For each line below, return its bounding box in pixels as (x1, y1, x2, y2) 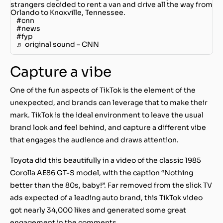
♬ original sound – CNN (16, 39, 99, 49)
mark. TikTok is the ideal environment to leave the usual (10, 110, 204, 119)
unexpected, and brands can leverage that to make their (10, 98, 208, 107)
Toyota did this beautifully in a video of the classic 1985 (10, 155, 201, 165)
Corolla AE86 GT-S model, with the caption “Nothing (10, 168, 193, 177)
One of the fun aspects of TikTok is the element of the (10, 85, 196, 95)
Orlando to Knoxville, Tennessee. (10, 7, 125, 17)
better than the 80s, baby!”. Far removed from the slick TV (10, 180, 212, 190)
